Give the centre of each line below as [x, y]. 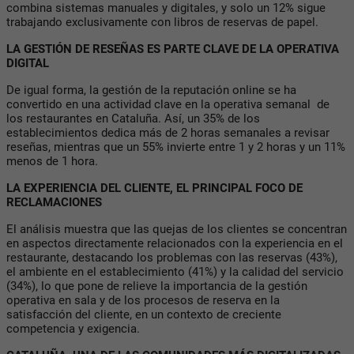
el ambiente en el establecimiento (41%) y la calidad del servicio [175, 271]
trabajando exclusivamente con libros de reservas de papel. [162, 22]
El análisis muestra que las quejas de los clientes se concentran [177, 229]
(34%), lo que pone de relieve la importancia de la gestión [157, 286]
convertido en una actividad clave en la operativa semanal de [168, 104]
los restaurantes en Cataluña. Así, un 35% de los [133, 118]
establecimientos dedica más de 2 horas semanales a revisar [168, 132]
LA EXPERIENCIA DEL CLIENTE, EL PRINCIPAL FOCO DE [154, 188]
